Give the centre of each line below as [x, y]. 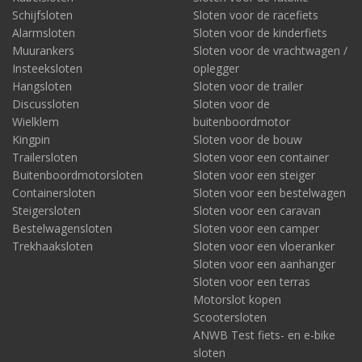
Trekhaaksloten [53, 246]
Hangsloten [42, 86]
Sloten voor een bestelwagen [269, 193]
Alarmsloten [44, 33]
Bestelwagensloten [62, 228]
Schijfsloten [42, 15]
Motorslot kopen [237, 299]
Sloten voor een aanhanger [264, 264]
